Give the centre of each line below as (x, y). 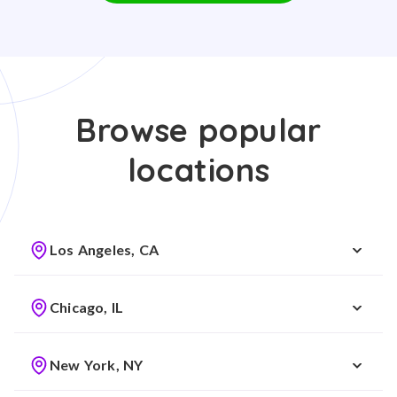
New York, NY (97, 365)
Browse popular (198, 130)
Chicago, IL (87, 307)
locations (198, 170)
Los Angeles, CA (104, 249)
